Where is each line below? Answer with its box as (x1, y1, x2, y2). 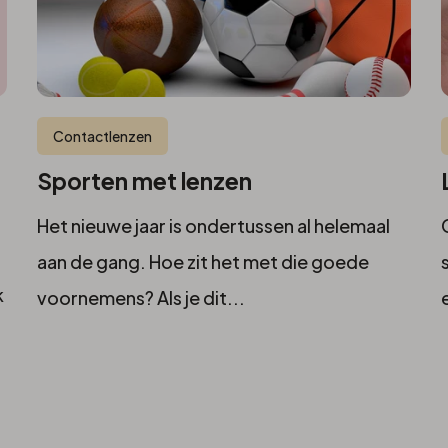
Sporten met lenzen (36, 167, 252, 196)
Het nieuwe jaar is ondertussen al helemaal (36, 214, 390, 238)
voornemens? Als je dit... (36, 286, 245, 310)
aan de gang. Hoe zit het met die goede (36, 250, 369, 274)
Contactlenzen (52, 127, 152, 146)
